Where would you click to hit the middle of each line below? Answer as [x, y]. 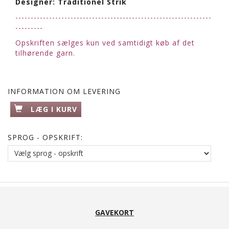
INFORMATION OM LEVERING [64, 91]
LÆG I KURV [54, 109]
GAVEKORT [114, 212]
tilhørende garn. [45, 53]
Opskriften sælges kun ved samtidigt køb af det [105, 42]
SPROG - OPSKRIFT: [45, 137]
